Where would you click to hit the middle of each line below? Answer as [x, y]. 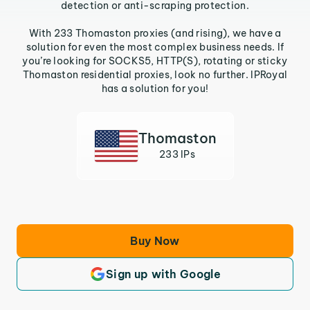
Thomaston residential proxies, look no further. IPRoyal [155, 75]
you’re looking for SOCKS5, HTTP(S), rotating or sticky [155, 61]
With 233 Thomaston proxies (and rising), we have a [155, 33]
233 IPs [177, 154]
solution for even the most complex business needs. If [155, 47]
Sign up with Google [163, 274]
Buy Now [155, 241]
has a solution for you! [155, 89]
